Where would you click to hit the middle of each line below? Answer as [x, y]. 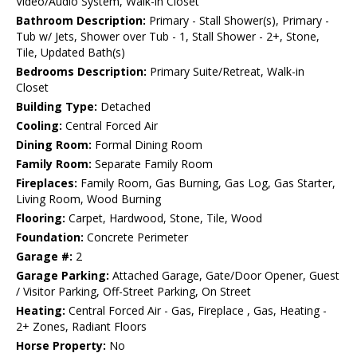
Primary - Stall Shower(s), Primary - [237, 21]
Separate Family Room [152, 164]
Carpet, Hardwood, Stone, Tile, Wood [164, 218]
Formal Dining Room [147, 145]
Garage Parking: [63, 276]
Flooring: [41, 218]
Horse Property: [61, 346]
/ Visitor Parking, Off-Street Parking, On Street [133, 292]
